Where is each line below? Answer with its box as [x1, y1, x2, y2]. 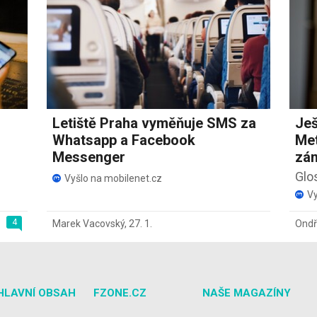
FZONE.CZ [93, 286, 146, 299]
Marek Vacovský [52, 217, 125, 229]
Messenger [52, 148, 126, 166]
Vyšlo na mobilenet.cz [64, 172, 163, 184]
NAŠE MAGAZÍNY [202, 286, 291, 299]
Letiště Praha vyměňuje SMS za [52, 114, 257, 132]
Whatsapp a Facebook [52, 131, 196, 149]
